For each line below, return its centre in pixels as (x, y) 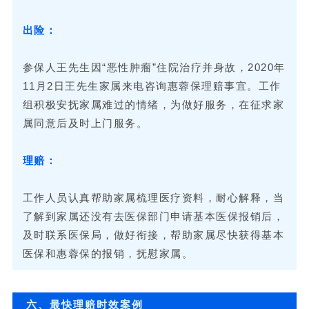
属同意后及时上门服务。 (85, 123)
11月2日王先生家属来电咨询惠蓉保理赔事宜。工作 (152, 86)
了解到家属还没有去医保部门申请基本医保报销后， (153, 216)
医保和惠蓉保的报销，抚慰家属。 (108, 253)
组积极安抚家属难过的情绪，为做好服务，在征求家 (153, 104)
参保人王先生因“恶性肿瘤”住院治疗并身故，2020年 (154, 67)
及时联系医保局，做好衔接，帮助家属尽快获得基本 (153, 235)
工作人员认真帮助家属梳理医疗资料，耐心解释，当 (153, 197)
